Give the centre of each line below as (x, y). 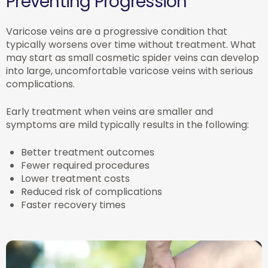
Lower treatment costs (75, 179)
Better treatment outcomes (88, 153)
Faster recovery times (73, 205)
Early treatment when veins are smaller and (109, 112)
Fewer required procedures (85, 166)
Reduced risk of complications (92, 192)
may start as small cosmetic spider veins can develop (133, 58)
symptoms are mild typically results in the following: (127, 125)
